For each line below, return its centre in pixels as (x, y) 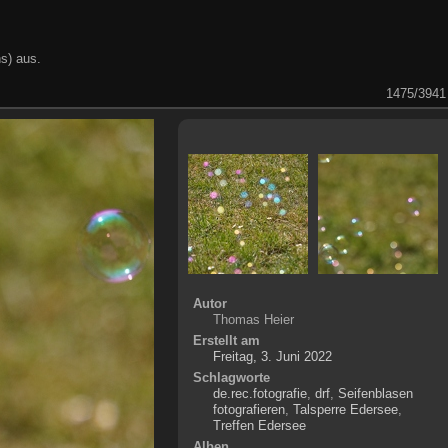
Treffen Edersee (259, 425)
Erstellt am (226, 340)
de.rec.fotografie (259, 393)
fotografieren (248, 409)
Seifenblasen (375, 393)
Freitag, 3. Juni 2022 (272, 356)
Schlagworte (231, 377)
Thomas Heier (253, 319)
